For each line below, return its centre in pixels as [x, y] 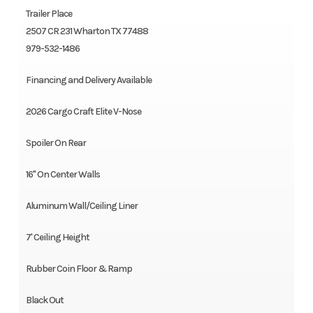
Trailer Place [49, 14]
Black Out [44, 300]
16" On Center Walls [63, 175]
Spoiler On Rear [56, 143]
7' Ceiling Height [57, 238]
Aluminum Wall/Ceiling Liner [81, 206]
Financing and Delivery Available [88, 80]
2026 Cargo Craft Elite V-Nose [83, 112]
